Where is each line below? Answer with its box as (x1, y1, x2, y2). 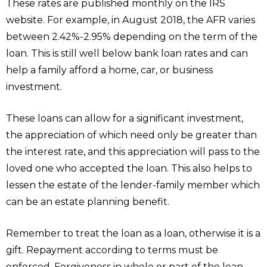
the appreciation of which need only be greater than (6, 129, 257, 141)
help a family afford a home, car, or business (6, 64, 213, 76)
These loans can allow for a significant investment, (6, 113, 243, 124)
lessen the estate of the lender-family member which (6, 179, 260, 191)
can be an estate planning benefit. (6, 196, 169, 207)
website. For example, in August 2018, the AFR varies (6, 14, 255, 26)
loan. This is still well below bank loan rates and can (6, 48, 248, 59)
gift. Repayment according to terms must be (6, 244, 218, 256)
